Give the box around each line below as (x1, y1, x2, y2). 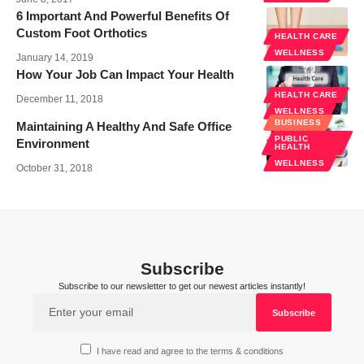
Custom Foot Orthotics (16, 26, 147, 41)
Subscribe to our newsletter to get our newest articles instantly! (58, 281, 305, 292)
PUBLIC (275, 134, 309, 144)
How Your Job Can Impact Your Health (16, 67, 234, 82)
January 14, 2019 (16, 52, 93, 64)
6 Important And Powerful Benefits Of (16, 9, 229, 24)
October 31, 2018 (16, 162, 93, 175)
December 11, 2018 (16, 93, 103, 106)
